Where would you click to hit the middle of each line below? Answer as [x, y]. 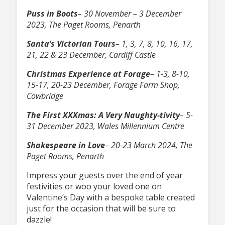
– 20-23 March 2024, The [148, 145]
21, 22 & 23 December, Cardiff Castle [91, 55]
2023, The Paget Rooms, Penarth [83, 25]
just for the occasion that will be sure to [101, 209]
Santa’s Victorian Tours [71, 44]
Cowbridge [45, 96]
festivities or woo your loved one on [94, 187]
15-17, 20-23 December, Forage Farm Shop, [103, 85]
